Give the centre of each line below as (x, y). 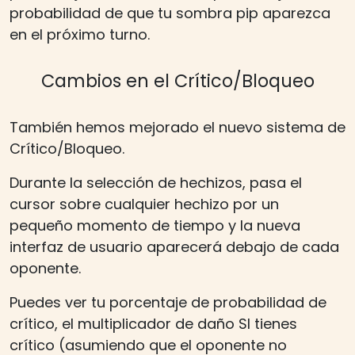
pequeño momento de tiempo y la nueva (155, 225)
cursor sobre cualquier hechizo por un (144, 204)
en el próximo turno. (80, 34)
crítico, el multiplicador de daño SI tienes (153, 323)
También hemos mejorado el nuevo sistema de (177, 127)
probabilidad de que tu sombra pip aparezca (170, 13)
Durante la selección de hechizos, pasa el (156, 182)
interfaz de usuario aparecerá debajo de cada (174, 246)
